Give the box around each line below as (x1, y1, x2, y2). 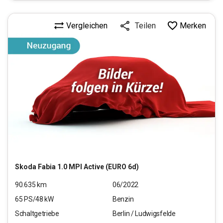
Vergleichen (66, 20, 108, 30)
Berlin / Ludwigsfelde (112, 209, 176, 218)
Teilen (135, 21, 156, 31)
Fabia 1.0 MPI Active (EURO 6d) (38, 162, 139, 171)
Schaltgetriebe (15, 209, 59, 218)
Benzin (112, 195, 134, 203)
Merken (180, 20, 206, 30)
